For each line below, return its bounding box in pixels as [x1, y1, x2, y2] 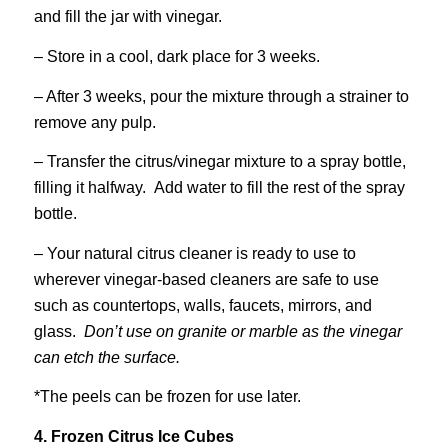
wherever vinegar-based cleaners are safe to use [33, 270, 379, 288]
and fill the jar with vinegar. [33, 8, 222, 26]
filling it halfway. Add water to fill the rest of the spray [33, 179, 405, 197]
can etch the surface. [33, 348, 180, 366]
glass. [33, 322, 84, 340]
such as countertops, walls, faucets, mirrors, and [33, 296, 372, 314]
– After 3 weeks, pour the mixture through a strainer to [33, 87, 409, 105]
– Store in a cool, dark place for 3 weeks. [33, 48, 320, 66]
